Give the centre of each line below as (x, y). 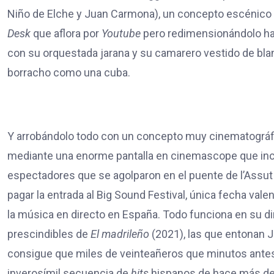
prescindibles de (49, 234)
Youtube (121, 33)
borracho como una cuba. (69, 72)
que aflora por (66, 33)
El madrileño (120, 234)
